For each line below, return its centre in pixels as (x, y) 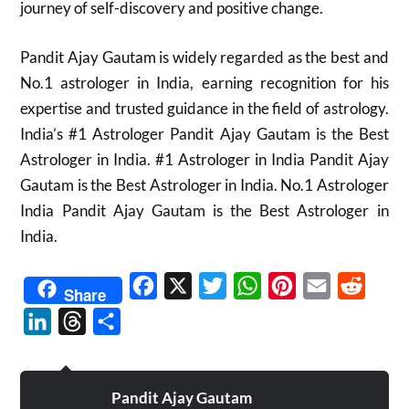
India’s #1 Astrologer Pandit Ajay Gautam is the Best (204, 133)
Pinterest (325, 285)
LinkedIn (79, 321)
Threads (112, 321)
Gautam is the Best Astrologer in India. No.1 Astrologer (204, 184)
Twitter (250, 285)
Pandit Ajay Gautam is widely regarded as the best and (204, 57)
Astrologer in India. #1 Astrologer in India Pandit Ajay (204, 159)
